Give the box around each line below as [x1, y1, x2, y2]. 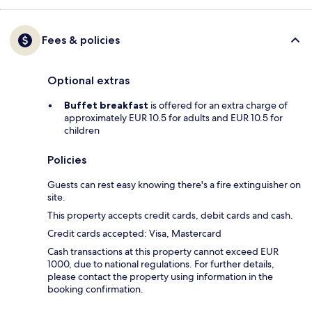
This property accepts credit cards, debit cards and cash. [47, 209, 293, 222]
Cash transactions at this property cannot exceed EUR [47, 245, 279, 258]
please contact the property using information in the [47, 270, 273, 283]
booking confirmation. [47, 283, 143, 296]
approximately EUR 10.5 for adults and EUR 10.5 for [64, 111, 283, 125]
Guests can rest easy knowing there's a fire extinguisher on [47, 178, 301, 192]
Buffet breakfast [64, 99, 148, 112]
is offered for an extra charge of [148, 99, 288, 112]
